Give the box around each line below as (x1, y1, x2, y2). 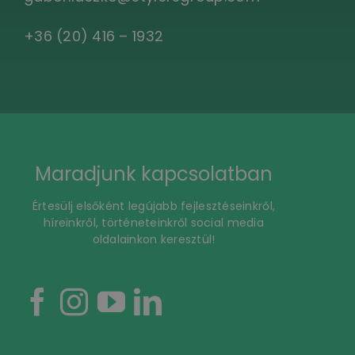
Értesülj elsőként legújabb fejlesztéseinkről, (32, 197, 276, 214)
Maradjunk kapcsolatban (35, 160, 273, 187)
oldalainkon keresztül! (92, 231, 216, 247)
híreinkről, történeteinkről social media (44, 214, 264, 231)
